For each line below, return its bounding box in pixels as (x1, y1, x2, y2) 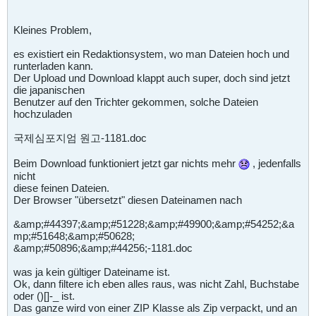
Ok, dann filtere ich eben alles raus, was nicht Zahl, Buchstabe (13, 277, 299, 290)
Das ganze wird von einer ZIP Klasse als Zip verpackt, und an (13, 301, 297, 314)
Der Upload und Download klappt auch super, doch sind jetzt (13, 71, 290, 84)
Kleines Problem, (13, 23, 92, 36)
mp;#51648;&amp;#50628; (13, 229, 135, 242)
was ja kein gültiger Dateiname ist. (13, 265, 170, 278)
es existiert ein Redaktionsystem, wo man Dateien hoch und (13, 47, 289, 60)
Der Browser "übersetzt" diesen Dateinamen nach (13, 193, 242, 206)
